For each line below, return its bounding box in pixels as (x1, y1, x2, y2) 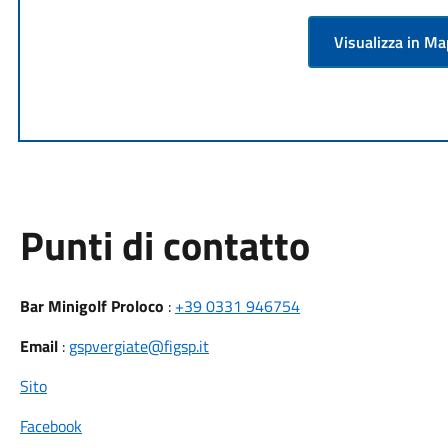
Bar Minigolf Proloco (19, 294, 164, 318)
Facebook (19, 414, 82, 438)
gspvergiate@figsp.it (68, 334, 209, 358)
